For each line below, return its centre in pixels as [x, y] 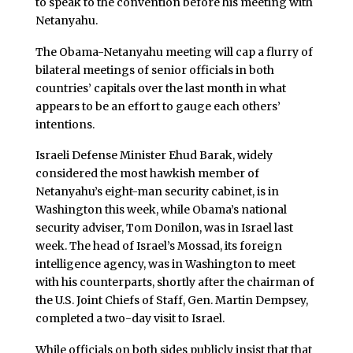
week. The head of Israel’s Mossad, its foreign [158, 246]
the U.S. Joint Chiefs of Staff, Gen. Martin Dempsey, [171, 301]
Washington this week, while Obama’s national [161, 210]
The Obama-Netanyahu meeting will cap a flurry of [174, 52]
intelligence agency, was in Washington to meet [165, 264]
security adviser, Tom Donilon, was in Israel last [164, 228]
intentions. [65, 124]
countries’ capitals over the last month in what [160, 88]
